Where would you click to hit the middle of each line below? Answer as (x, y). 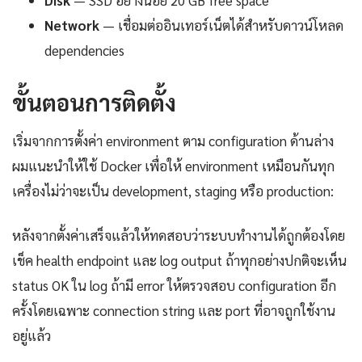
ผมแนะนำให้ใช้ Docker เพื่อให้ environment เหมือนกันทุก (173, 166)
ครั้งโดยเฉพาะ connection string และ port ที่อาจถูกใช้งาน (174, 311)
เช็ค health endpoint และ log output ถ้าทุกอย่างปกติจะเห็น (179, 261)
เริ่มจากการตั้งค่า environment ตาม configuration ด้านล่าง (173, 141)
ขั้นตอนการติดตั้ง (94, 102)
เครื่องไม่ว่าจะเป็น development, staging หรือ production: (173, 191)
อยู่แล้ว (32, 336)
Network (72, 25)
